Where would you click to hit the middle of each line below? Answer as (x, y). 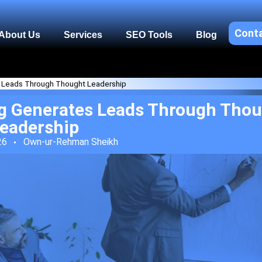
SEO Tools (149, 35)
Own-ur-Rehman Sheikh (70, 142)
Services (83, 35)
